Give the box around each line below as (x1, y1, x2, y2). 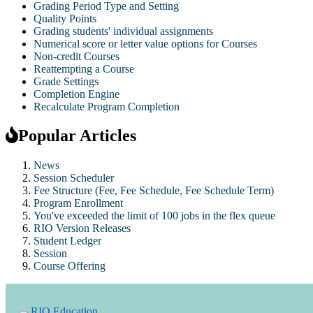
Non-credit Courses (34, 50, 119, 62)
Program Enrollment (34, 197, 123, 210)
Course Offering (34, 260, 105, 272)
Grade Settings (34, 75, 99, 87)
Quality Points (34, 12, 96, 24)
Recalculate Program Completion (34, 100, 180, 112)
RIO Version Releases (34, 222, 131, 235)
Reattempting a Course (34, 62, 134, 75)
